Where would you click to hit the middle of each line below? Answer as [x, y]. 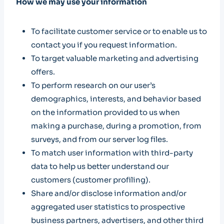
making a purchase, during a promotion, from [116, 126]
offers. [43, 72]
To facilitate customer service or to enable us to [119, 31]
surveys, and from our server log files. [99, 139]
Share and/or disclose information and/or [109, 193]
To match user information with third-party [112, 153]
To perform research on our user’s [93, 85]
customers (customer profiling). [91, 180]
